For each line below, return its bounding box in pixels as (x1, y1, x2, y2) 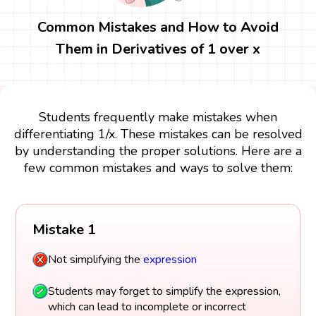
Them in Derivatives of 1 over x (56, 39, 260, 59)
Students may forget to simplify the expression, (47, 283, 281, 299)
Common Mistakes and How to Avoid (37, 17, 279, 37)
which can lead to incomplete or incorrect (47, 298, 246, 315)
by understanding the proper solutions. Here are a (14, 142, 302, 159)
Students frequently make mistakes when (39, 108, 277, 126)
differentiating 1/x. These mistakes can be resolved (13, 125, 303, 142)
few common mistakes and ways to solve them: (23, 159, 293, 176)
